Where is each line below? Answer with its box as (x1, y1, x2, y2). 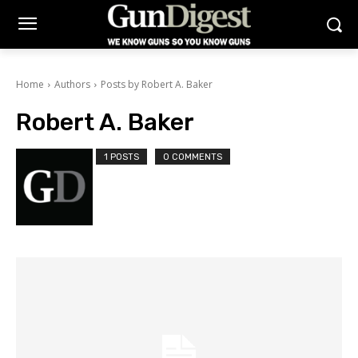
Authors (54, 78, 90, 92)
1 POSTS (104, 152, 139, 163)
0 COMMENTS (163, 152, 222, 163)
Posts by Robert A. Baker (101, 78, 213, 92)
